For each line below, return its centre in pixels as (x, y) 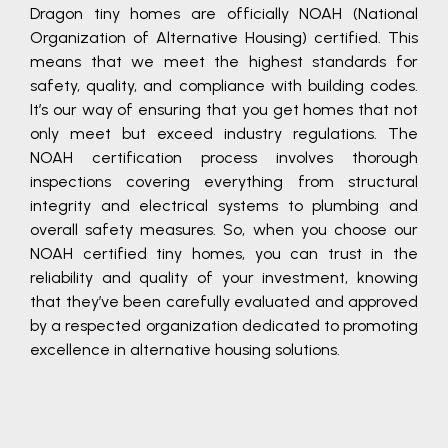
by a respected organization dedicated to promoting (224, 326)
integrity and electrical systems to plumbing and (224, 206)
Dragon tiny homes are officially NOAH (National (224, 14)
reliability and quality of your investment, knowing (224, 278)
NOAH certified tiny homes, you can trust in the (224, 254)
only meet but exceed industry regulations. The (224, 134)
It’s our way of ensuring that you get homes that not (224, 110)
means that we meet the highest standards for (224, 62)
